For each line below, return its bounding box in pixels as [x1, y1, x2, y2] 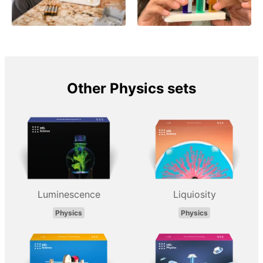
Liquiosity [173, 188, 216, 201]
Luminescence [37, 188, 100, 201]
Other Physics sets [67, 80, 196, 97]
